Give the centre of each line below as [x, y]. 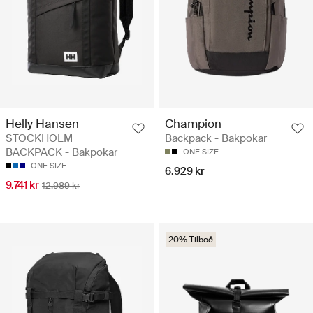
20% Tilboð [191, 239]
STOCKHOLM [39, 138]
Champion [193, 123]
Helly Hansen [42, 123]
